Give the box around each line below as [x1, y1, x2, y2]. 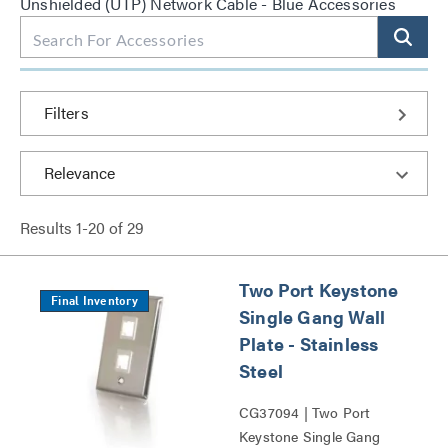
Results [20, 216, 76, 239]
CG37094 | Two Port [239, 402, 371, 422]
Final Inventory [51, 296, 138, 308]
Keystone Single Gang [239, 426, 380, 446]
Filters [44, 101, 89, 124]
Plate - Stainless [239, 331, 379, 356]
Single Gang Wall [239, 304, 386, 329]
